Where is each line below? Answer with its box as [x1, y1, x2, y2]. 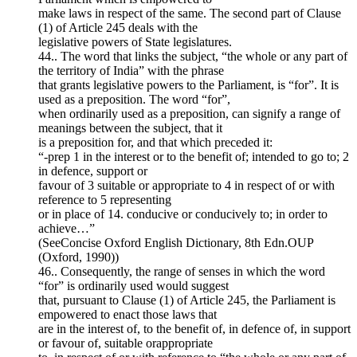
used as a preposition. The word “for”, [38, 92, 230, 106]
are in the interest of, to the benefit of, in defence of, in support [38, 321, 351, 335]
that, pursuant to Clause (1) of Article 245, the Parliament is [38, 292, 335, 307]
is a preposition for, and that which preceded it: [38, 135, 273, 149]
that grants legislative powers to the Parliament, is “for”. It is [38, 77, 339, 92]
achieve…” [38, 221, 95, 235]
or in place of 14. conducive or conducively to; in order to [38, 206, 328, 221]
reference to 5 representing [38, 192, 171, 206]
